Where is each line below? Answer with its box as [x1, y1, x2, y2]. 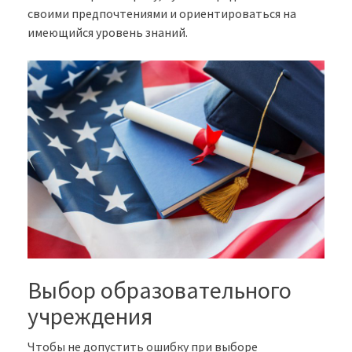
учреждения [27, 301, 152, 332]
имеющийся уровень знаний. [27, 24, 188, 41]
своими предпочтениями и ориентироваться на [27, 5, 296, 22]
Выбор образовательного [27, 275, 291, 306]
